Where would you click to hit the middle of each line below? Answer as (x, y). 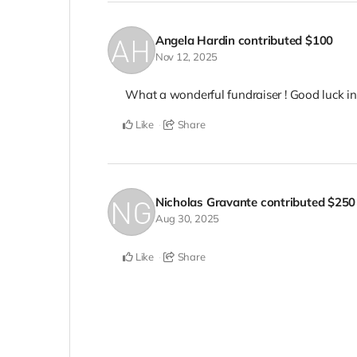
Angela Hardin (195, 41)
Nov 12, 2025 (186, 57)
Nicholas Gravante (206, 202)
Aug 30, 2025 (187, 218)
